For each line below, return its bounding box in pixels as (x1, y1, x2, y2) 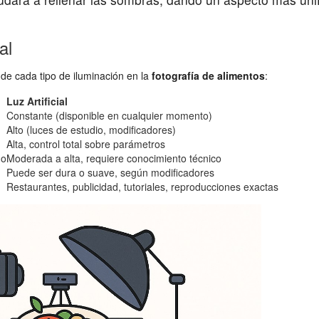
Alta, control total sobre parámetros (6, 137, 165, 152)
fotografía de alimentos (152, 68, 265, 83)
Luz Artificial (6, 94, 68, 109)
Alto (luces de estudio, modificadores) (6, 122, 176, 137)
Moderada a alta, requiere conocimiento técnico (6, 151, 221, 166)
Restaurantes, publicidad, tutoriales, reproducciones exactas (6, 179, 278, 194)
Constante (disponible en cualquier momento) (6, 108, 212, 123)
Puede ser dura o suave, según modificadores (6, 165, 214, 180)
